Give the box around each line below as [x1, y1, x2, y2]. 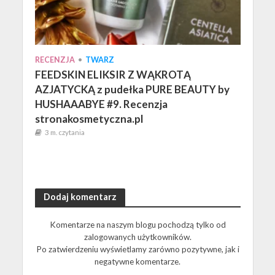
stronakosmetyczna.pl [34, 112, 143, 126]
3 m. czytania [44, 128, 85, 137]
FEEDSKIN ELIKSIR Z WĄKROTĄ [34, 68, 191, 82]
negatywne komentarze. [95, 256, 180, 266]
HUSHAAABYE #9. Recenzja [34, 98, 168, 111]
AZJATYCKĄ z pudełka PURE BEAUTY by [34, 83, 230, 96]
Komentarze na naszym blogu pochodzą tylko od [49, 219, 226, 230]
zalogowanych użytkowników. [83, 231, 192, 242]
